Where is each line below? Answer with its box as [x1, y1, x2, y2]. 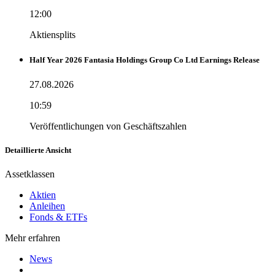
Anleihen [29, 200, 65, 211]
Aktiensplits [29, 29, 76, 41]
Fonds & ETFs [29, 211, 87, 222]
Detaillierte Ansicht [5, 145, 71, 155]
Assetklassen [5, 168, 55, 179]
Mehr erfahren [5, 232, 60, 243]
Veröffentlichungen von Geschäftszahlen [29, 120, 187, 131]
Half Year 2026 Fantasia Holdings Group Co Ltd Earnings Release [29, 55, 260, 65]
